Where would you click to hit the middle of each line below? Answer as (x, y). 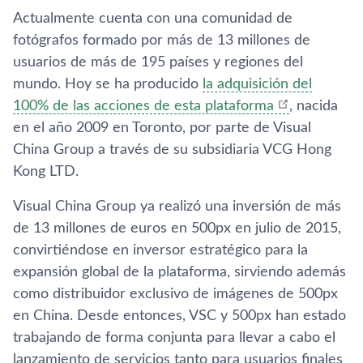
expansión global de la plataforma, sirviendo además (179, 272)
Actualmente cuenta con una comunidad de (153, 19)
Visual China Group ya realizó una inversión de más (177, 207)
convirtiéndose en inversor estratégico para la (160, 250)
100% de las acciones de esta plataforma (143, 106)
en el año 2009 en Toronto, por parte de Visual (162, 128)
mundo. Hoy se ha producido (108, 84)
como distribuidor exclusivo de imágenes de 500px (175, 294)
